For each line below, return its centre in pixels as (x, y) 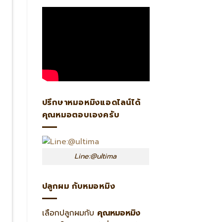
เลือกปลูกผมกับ (69, 213)
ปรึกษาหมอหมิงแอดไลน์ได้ (91, 103)
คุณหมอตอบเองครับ (81, 115)
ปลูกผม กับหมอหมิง (79, 187)
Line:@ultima (96, 157)
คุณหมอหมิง (118, 213)
